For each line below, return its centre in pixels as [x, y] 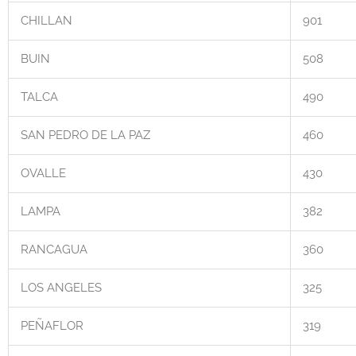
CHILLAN [46, 21]
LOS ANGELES [61, 288]
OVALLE [43, 174]
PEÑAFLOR [52, 326]
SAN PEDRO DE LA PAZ [85, 135]
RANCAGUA [54, 250]
